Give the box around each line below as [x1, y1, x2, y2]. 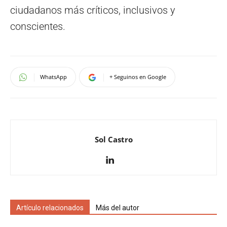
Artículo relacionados [16, 204, 84, 212]
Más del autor [96, 204, 139, 212]
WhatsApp [40, 73, 67, 81]
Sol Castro [94, 134, 133, 145]
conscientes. [10, 20, 65, 33]
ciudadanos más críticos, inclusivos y [10, 4, 175, 17]
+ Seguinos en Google [109, 73, 166, 81]
